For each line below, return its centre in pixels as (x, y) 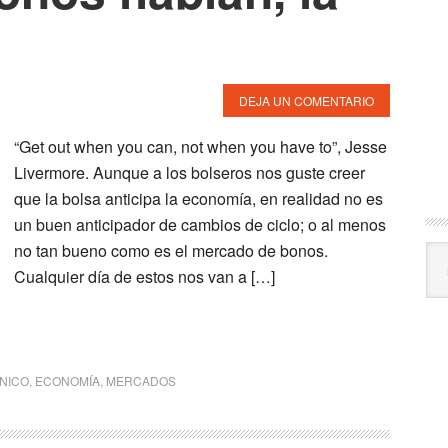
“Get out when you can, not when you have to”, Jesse (200, 146)
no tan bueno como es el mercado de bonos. (171, 250)
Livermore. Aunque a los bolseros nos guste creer (189, 172)
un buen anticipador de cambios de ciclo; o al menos (200, 224)
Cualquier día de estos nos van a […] (144, 276)
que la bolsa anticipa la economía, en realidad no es (198, 198)
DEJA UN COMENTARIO (306, 100)
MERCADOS (141, 380)
